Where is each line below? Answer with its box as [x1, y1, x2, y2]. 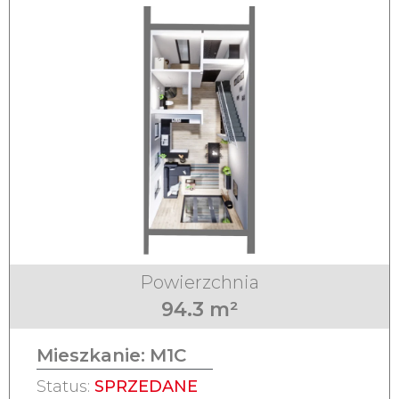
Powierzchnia [140, 272, 259, 294]
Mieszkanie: [37, 345, 145, 367]
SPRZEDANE [94, 377, 198, 397]
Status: [37, 377, 94, 397]
